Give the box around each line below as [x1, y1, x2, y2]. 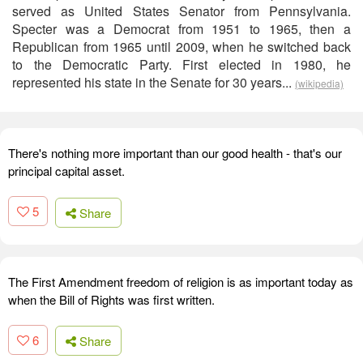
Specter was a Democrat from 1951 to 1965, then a [12, 19, 351, 38]
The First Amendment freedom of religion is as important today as [8, 272, 353, 290]
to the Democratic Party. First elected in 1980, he [12, 55, 351, 74]
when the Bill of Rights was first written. [8, 290, 215, 308]
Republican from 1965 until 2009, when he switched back [12, 37, 351, 56]
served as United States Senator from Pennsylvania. [12, 2, 351, 20]
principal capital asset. [8, 162, 125, 179]
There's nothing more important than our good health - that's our [8, 144, 342, 161]
